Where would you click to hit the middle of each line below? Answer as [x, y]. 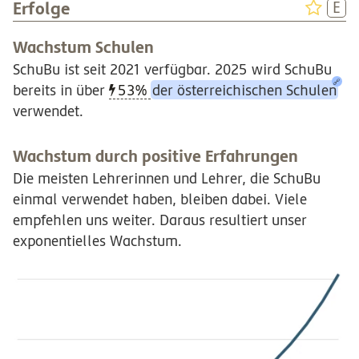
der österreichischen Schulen [244, 90]
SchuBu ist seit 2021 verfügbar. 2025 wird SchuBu [172, 69]
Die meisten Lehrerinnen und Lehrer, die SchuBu [167, 178]
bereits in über [61, 90]
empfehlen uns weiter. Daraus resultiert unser [160, 220]
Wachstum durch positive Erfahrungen [155, 156]
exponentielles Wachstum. [97, 240]
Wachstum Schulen [83, 47]
